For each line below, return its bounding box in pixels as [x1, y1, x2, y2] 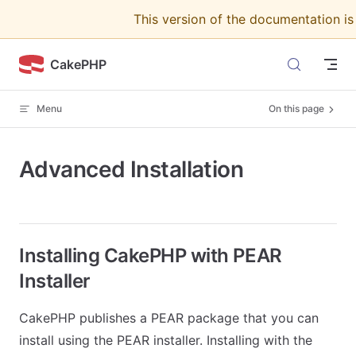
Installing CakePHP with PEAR [19, 244, 282, 267]
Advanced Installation [19, 156, 244, 183]
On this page [269, 103, 324, 114]
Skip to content [19, 16, 90, 28]
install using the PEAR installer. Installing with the [19, 332, 312, 348]
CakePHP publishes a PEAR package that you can [19, 310, 319, 326]
